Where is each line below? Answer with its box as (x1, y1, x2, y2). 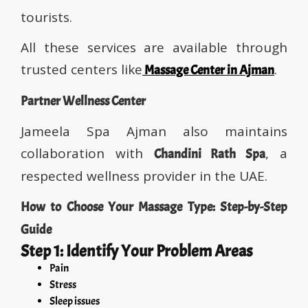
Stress (49, 278, 76, 292)
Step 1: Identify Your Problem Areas (21, 241, 252, 262)
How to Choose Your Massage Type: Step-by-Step (21, 199, 287, 216)
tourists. (21, 8, 72, 27)
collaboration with (21, 144, 154, 163)
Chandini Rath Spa (153, 146, 266, 163)
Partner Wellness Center (21, 93, 146, 110)
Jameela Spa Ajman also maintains (21, 122, 287, 141)
